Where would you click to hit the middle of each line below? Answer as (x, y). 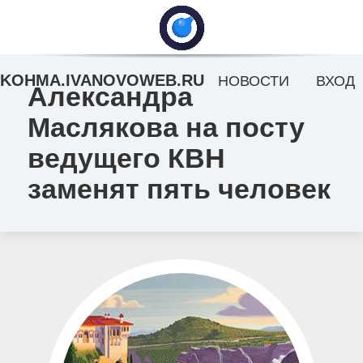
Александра (110, 96)
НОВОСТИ (253, 81)
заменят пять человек (179, 189)
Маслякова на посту (166, 127)
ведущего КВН (126, 158)
